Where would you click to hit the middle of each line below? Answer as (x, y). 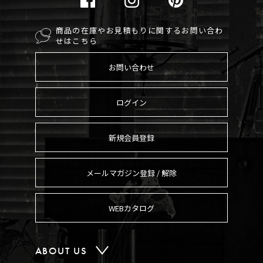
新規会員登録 (131, 137)
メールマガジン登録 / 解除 (131, 173)
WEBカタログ (131, 208)
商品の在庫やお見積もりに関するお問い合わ (139, 31)
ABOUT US (61, 251)
